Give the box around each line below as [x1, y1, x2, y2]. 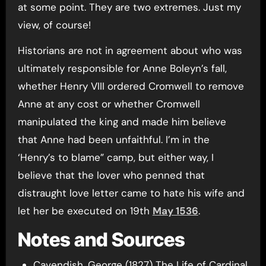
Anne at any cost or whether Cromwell [17, 97, 200, 110]
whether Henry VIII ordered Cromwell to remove [17, 80, 244, 93]
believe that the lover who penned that [17, 169, 205, 182]
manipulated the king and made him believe [17, 115, 226, 128]
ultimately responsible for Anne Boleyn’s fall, [17, 62, 227, 75]
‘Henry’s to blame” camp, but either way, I [17, 151, 214, 164]
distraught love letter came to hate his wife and [17, 186, 245, 199]
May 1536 [152, 204, 198, 217]
